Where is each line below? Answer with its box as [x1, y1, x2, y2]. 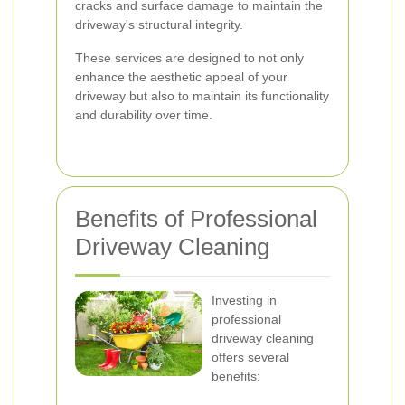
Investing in [212, 293, 277, 307]
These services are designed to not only [75, 51, 304, 65]
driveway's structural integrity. [75, 17, 243, 32]
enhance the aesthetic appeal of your [75, 70, 287, 84]
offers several [212, 350, 289, 364]
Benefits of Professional [75, 205, 317, 232]
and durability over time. [75, 108, 212, 122]
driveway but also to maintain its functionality [75, 89, 329, 103]
